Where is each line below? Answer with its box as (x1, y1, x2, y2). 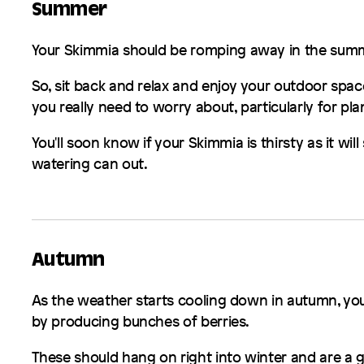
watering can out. (31, 153, 148, 173)
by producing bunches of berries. (31, 310, 250, 331)
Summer (31, 2, 107, 22)
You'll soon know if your (31, 132, 188, 152)
